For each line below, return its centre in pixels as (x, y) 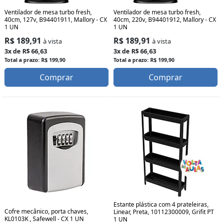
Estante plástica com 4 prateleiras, (161, 205)
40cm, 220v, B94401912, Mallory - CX (165, 20)
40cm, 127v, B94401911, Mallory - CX (56, 20)
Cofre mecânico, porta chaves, (46, 212)
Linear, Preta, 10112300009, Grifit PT (164, 212)
